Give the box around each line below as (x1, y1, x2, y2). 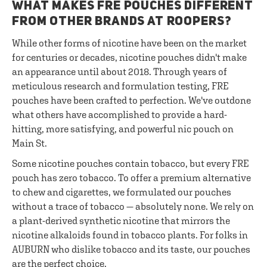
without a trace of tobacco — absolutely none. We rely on (12, 201, 254, 212)
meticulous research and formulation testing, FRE (12, 80, 229, 91)
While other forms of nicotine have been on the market (12, 38, 247, 48)
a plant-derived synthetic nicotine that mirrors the (12, 215, 230, 226)
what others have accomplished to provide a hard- (12, 109, 227, 120)
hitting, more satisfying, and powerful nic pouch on (12, 123, 234, 134)
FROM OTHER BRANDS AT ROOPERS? (12, 15, 232, 28)
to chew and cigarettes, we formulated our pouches (12, 187, 231, 197)
